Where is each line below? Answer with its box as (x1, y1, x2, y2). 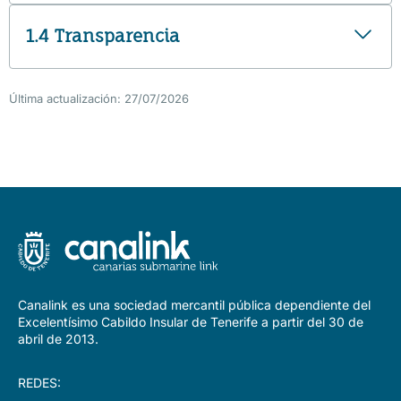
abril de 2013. (18, 330, 98, 346)
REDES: (18, 374, 61, 390)
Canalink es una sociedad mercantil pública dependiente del (18, 296, 371, 312)
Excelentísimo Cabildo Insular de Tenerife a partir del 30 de (18, 313, 363, 329)
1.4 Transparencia (26, 25, 180, 47)
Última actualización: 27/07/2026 (9, 90, 189, 106)
